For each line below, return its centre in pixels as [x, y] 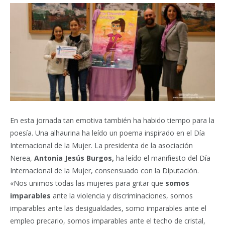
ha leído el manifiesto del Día [162, 158]
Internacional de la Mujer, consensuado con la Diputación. [104, 171]
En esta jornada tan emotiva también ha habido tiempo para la [112, 121]
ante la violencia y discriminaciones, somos [122, 196]
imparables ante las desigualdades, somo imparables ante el [108, 208]
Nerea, [22, 158]
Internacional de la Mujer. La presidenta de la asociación [101, 146]
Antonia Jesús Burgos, [74, 158]
